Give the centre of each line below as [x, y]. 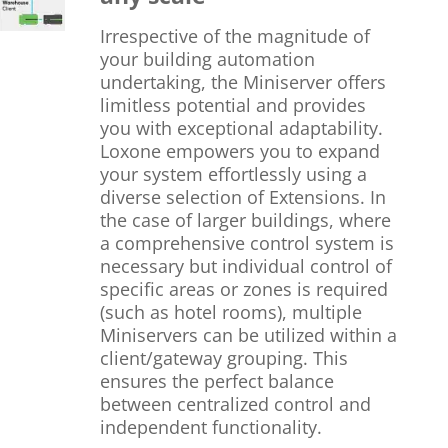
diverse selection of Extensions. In [242, 196]
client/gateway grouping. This [223, 357]
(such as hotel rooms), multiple [230, 311]
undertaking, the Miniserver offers [242, 81]
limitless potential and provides [232, 104]
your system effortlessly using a [233, 173]
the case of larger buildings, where [245, 219]
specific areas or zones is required [243, 288]
